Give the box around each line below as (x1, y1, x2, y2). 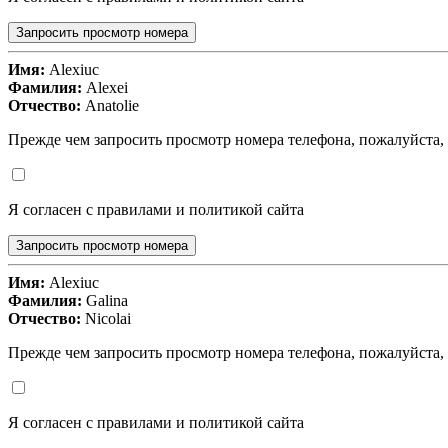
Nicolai (81, 310, 131, 328)
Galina (82, 292, 128, 310)
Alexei (82, 79, 128, 97)
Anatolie (81, 97, 139, 115)
